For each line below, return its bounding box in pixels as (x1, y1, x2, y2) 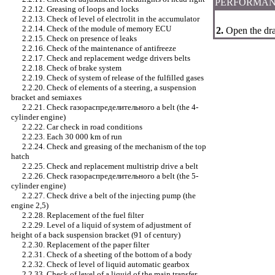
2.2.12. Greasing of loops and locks (22, 4, 139, 14)
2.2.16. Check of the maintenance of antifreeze (22, 44, 176, 53)
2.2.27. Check (22, 191, 70, 200)
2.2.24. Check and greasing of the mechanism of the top (22, 142, 206, 151)
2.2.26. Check (22, 171, 70, 180)
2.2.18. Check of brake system (22, 63, 122, 72)
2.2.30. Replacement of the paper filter (22, 240, 149, 249)
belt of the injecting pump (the (93, 191, 196, 200)
